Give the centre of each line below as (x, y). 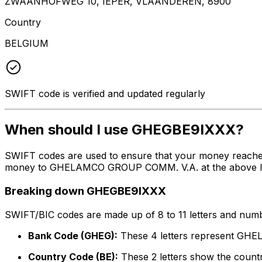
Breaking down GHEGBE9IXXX (85, 191)
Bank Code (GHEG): (73, 235)
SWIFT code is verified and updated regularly (105, 93)
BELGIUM (27, 43)
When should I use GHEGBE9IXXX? (124, 130)
